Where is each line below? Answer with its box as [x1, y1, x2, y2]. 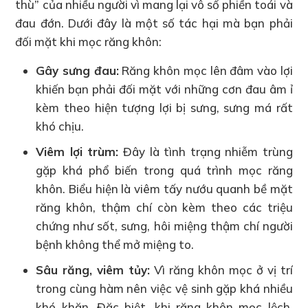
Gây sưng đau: [36, 63, 119, 78]
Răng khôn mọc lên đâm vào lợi [118, 63, 293, 78]
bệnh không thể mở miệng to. [36, 236, 195, 252]
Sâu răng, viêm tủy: [36, 262, 151, 277]
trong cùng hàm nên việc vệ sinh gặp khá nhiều [36, 280, 293, 296]
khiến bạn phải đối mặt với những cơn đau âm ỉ [36, 81, 293, 96]
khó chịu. [36, 118, 85, 133]
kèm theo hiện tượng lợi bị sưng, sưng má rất [36, 100, 293, 115]
